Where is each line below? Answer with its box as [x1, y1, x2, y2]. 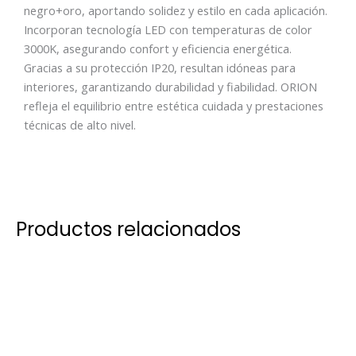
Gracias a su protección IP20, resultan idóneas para [24, 59, 296, 75]
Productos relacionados [16, 216, 241, 243]
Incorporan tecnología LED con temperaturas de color [24, 21, 312, 37]
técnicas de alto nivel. [24, 116, 136, 133]
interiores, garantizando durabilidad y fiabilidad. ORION [24, 78, 317, 95]
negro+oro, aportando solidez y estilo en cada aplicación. [24, 2, 327, 18]
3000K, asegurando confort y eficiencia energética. [24, 40, 292, 56]
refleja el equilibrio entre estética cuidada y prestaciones [24, 97, 323, 114]
